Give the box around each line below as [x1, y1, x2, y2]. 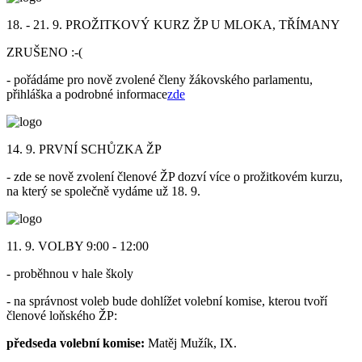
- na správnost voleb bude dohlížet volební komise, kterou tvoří [6, 293, 327, 308]
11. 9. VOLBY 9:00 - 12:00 [6, 238, 149, 253]
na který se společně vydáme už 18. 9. [6, 183, 200, 198]
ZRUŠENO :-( [6, 44, 82, 59]
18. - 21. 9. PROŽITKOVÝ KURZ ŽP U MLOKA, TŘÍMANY [6, 17, 340, 32]
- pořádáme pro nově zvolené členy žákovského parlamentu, [6, 72, 313, 86]
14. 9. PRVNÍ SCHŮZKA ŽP [6, 141, 165, 156]
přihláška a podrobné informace [6, 86, 167, 101]
